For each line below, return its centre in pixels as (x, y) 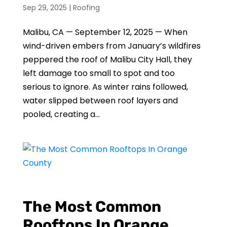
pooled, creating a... (61, 114)
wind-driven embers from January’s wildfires (111, 46)
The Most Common (92, 207)
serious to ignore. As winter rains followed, (105, 87)
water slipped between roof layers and (100, 101)
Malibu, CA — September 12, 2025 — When (105, 32)
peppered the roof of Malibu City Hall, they (107, 60)
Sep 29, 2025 (45, 8)
